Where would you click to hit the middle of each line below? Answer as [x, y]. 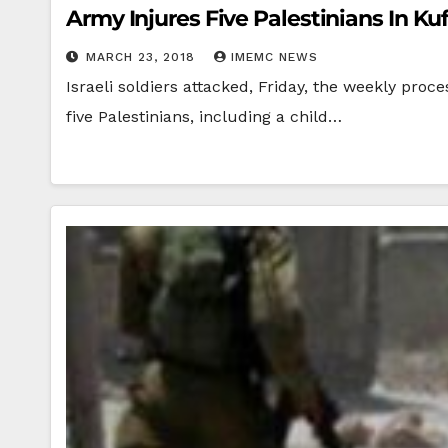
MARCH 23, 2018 [143, 57]
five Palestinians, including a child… [204, 116]
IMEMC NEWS [274, 57]
